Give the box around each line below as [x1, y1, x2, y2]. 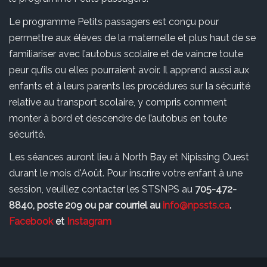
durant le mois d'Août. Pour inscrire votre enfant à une [9, 167, 243, 179]
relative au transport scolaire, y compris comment [9, 96, 227, 108]
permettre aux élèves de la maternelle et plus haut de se [9, 32, 256, 44]
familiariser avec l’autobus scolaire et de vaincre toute [9, 48, 243, 60]
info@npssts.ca [163, 200, 229, 212]
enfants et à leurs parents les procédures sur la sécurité [9, 80, 250, 92]
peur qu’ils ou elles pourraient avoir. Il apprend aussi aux [9, 64, 249, 76]
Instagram [67, 216, 111, 228]
